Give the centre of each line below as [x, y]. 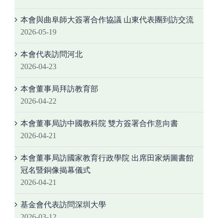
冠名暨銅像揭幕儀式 [55, 170]
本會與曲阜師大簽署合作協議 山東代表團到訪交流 [107, 20]
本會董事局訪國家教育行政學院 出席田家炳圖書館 [107, 158]
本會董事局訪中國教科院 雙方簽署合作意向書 [99, 124]
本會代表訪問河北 [52, 54]
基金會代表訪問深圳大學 [63, 205]
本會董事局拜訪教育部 [59, 89]
